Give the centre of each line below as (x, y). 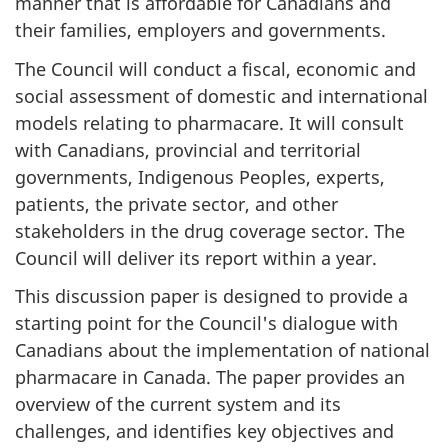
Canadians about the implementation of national (222, 350)
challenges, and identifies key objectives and (204, 431)
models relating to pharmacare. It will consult (209, 122)
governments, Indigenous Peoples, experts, (200, 176)
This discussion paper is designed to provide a (211, 296)
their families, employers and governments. (200, 30)
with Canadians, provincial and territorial (188, 149)
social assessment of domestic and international (221, 95)
